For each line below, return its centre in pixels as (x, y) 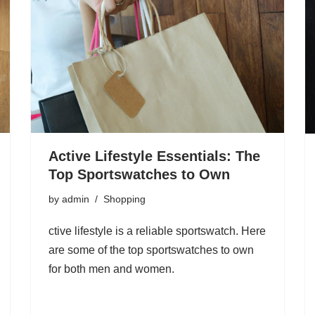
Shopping (124, 199)
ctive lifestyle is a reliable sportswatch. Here (157, 231)
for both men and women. (111, 269)
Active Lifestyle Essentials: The (154, 156)
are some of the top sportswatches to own (151, 250)
